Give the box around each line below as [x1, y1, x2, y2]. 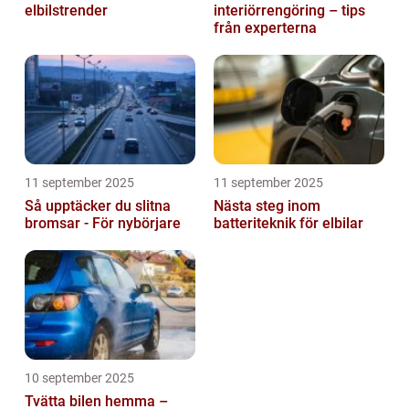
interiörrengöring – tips [214, 2, 365, 20]
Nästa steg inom [214, 197, 320, 215]
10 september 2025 [25, 371, 134, 386]
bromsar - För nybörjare [25, 215, 181, 233]
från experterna [214, 19, 317, 37]
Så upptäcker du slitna [25, 197, 171, 215]
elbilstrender [25, 2, 108, 20]
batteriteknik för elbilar [214, 215, 363, 233]
